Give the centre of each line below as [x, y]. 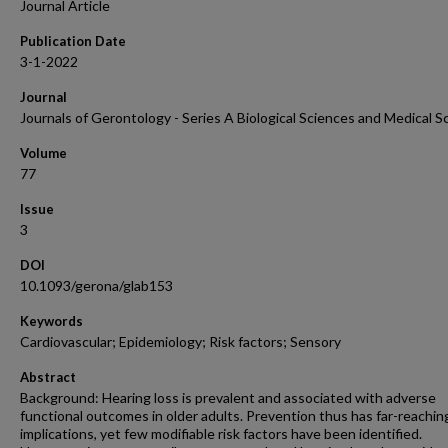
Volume [43, 153]
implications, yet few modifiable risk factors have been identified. [221, 433]
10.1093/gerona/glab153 [96, 285]
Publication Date [73, 41]
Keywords [51, 321]
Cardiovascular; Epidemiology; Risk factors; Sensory [180, 341]
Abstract [48, 377]
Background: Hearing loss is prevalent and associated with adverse [228, 397]
